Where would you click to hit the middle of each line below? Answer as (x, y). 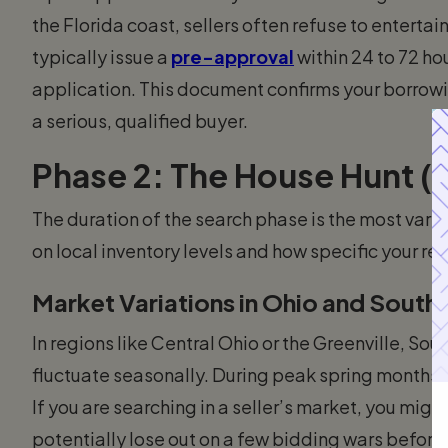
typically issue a (101, 56)
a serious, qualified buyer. (140, 120)
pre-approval (232, 56)
